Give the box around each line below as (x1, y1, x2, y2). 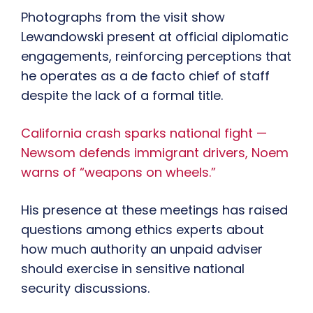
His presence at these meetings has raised (21, 201, 288, 219)
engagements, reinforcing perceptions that (21, 48, 291, 66)
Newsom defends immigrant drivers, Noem (21, 144, 289, 162)
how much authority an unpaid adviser (21, 240, 263, 259)
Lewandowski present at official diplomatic (21, 28, 289, 46)
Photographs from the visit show (21, 8, 225, 27)
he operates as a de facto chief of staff (21, 67, 270, 85)
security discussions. (21, 279, 150, 298)
